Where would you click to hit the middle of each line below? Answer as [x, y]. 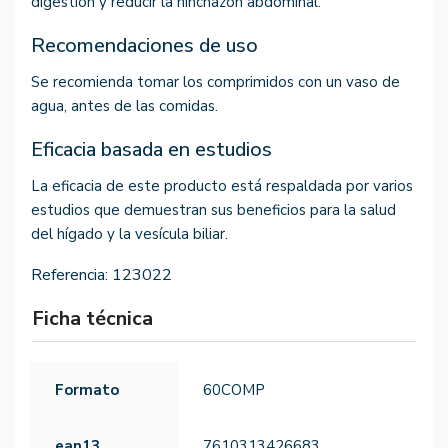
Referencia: [69, 275]
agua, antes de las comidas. [124, 106]
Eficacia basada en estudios [151, 150]
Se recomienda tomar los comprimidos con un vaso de [215, 82]
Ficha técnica [92, 319]
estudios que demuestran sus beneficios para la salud [213, 210]
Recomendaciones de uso [144, 46]
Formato [87, 390]
